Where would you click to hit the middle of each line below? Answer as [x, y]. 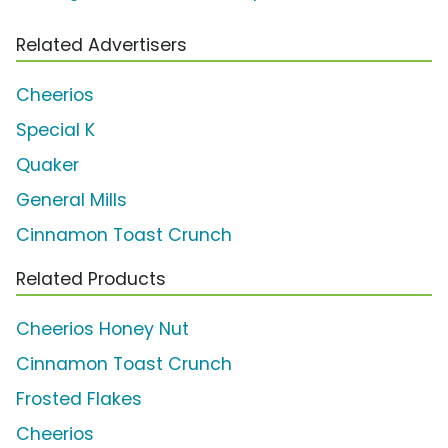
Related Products [91, 279]
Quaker [47, 165]
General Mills [71, 200]
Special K [55, 130]
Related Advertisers [101, 45]
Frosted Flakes [79, 399]
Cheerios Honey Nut [102, 329]
